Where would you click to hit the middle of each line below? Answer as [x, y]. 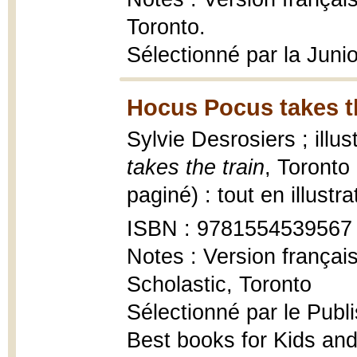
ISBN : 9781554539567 [239, 229]
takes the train [196, 167]
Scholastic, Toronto [219, 284]
